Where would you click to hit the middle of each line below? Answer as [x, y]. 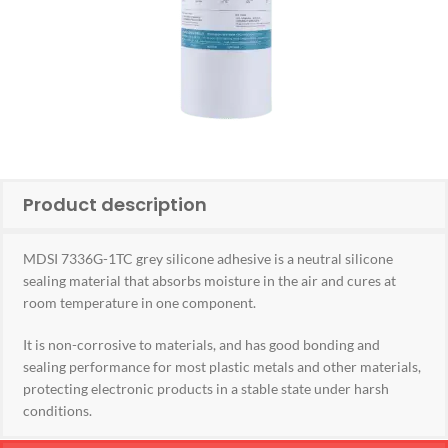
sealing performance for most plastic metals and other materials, [222, 366]
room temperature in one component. [139, 302]
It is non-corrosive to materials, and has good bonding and [201, 344]
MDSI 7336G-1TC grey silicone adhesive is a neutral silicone [208, 258]
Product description [115, 204]
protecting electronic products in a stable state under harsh [206, 388]
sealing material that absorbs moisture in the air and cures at [209, 280]
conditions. [57, 410]
